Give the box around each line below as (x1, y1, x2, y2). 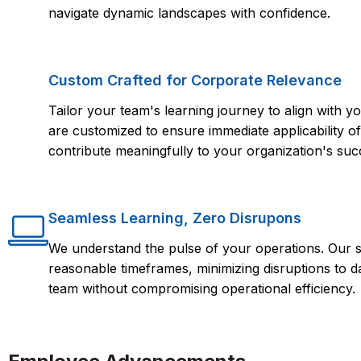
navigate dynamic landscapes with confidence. (48, 4, 330, 21)
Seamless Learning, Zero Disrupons (48, 209, 301, 226)
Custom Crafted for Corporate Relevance (48, 71, 342, 89)
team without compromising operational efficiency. (48, 280, 355, 297)
